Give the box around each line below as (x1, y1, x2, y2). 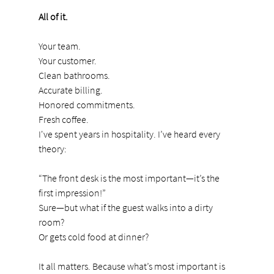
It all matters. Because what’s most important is (38, 259, 227, 272)
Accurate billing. (38, 83, 103, 96)
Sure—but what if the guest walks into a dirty (38, 201, 215, 213)
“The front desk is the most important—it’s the (38, 171, 221, 184)
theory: (38, 142, 67, 155)
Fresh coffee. (38, 113, 89, 125)
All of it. (38, 10, 68, 23)
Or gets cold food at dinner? (38, 230, 149, 243)
